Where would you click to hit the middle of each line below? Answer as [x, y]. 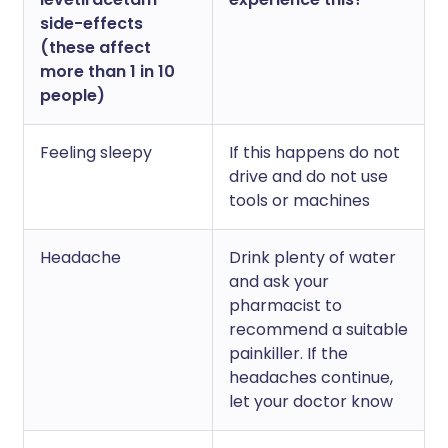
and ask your [279, 281]
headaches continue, [311, 377]
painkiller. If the [288, 353]
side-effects [91, 23]
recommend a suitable [318, 329]
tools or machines [299, 200]
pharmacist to [285, 305]
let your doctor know [311, 401]
